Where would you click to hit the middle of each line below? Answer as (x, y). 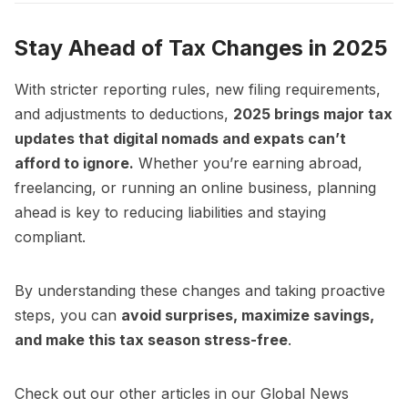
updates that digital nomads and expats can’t (180, 139)
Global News (305, 394)
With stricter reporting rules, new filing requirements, (198, 90)
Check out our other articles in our (138, 394)
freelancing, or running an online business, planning (195, 188)
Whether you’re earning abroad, (248, 163)
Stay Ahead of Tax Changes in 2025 (201, 47)
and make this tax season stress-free (151, 340)
